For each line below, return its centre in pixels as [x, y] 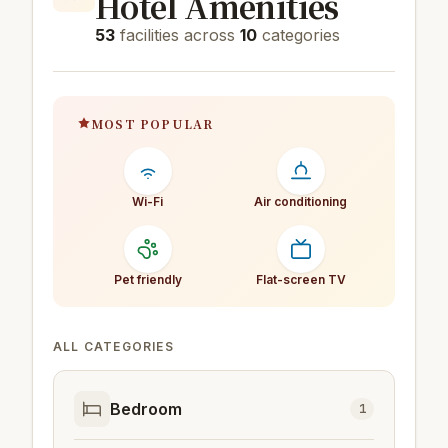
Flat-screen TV [300, 279]
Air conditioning [300, 201]
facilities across [177, 34]
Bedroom [146, 408]
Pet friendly [147, 279]
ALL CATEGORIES [113, 346]
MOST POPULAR [152, 123]
